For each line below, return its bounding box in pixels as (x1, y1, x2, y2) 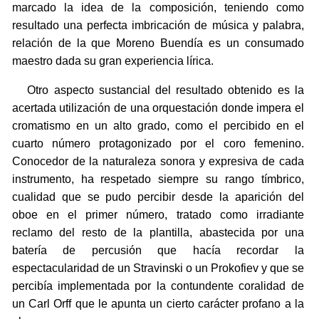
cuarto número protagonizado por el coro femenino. (11, 137, 304, 150)
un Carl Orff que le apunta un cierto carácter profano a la (11, 298, 304, 310)
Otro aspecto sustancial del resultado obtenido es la (11, 84, 304, 97)
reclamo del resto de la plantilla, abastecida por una (11, 226, 304, 239)
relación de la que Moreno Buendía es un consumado (11, 37, 304, 50)
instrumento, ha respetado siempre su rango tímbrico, (11, 173, 304, 186)
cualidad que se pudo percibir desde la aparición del (11, 191, 304, 204)
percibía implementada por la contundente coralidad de (11, 280, 304, 293)
